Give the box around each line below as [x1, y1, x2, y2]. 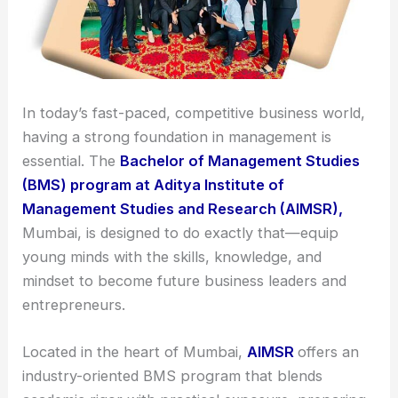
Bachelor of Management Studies [120, 152, 361, 171]
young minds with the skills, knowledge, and [22, 248, 322, 267]
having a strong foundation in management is [22, 128, 332, 147]
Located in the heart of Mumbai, [22, 343, 248, 362]
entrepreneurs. [22, 296, 126, 314]
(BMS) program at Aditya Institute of [22, 176, 285, 195]
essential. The [22, 152, 121, 171]
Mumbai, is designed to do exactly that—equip [22, 224, 339, 243]
